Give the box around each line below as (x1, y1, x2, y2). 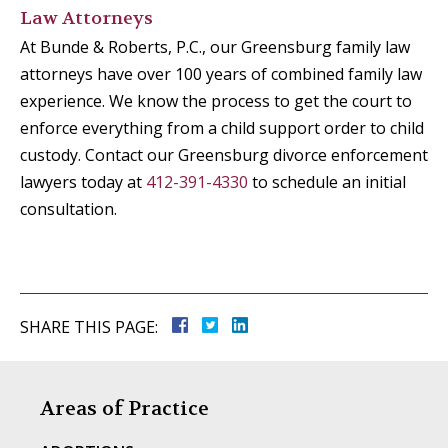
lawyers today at (20, 171, 146, 194)
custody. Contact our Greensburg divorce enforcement (20, 144, 428, 167)
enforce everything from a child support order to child (20, 117, 424, 140)
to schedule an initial (248, 171, 406, 194)
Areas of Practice (40, 396, 209, 422)
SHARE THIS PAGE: (20, 316, 158, 339)
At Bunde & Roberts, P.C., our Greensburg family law (20, 36, 410, 59)
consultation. (20, 198, 117, 221)
